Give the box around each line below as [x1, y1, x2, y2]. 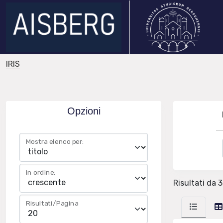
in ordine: [26, 168, 56, 177]
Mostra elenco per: [26, 137, 84, 146]
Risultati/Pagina [26, 199, 79, 208]
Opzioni [67, 106, 101, 116]
